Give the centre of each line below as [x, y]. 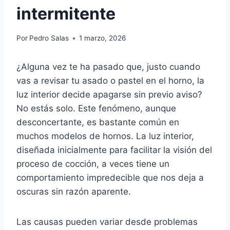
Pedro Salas [49, 38]
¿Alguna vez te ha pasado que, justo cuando [108, 67]
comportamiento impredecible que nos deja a [110, 178]
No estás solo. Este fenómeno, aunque [96, 109]
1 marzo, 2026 [103, 38]
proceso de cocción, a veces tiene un [93, 164]
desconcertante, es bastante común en [98, 122]
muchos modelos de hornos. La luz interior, [105, 136]
